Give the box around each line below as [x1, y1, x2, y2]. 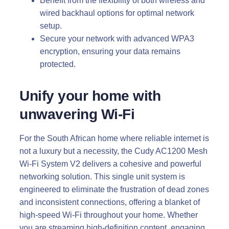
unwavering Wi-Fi [19, 106, 134, 122]
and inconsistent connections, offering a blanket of [19, 197, 200, 207]
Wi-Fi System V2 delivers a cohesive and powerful [19, 159, 201, 168]
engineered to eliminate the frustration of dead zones [19, 185, 209, 194]
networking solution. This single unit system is [19, 172, 185, 181]
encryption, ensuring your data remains [40, 47, 180, 56]
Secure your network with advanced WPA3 [40, 34, 194, 43]
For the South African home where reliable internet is [19, 133, 209, 143]
